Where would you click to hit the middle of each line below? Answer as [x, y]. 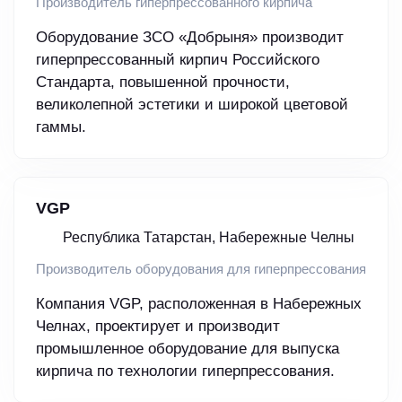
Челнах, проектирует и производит [158, 327]
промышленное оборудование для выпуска [188, 349]
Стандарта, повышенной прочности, [163, 83]
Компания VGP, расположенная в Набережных [199, 304]
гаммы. [61, 127]
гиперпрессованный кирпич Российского [178, 60]
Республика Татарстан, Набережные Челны [209, 238]
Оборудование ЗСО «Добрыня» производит [190, 38]
